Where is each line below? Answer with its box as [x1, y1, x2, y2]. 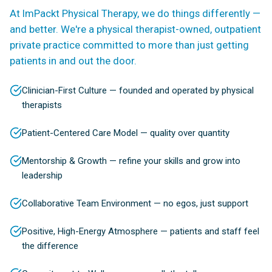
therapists [22, 100, 62, 111]
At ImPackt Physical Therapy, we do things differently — [10, 7, 260, 20]
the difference [22, 240, 78, 252]
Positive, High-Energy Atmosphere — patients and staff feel [22, 226, 259, 237]
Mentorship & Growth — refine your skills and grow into [22, 155, 240, 167]
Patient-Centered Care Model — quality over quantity [22, 127, 229, 139]
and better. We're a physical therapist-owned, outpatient [10, 23, 261, 36]
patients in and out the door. [10, 55, 137, 67]
